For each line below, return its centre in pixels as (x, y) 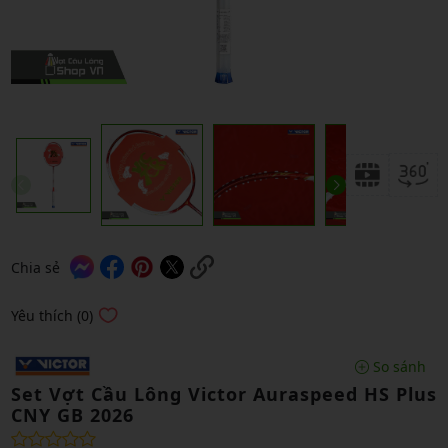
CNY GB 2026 (72, 415)
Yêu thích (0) (51, 315)
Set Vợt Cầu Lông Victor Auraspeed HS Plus (223, 394)
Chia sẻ (35, 267)
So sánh (397, 366)
